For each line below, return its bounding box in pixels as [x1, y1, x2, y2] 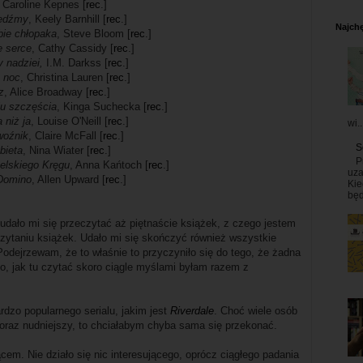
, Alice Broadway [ [4, 86, 89, 99]
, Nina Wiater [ [22, 144, 90, 157]
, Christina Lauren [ [19, 71, 109, 84]
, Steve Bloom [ [57, 28, 130, 41]
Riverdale [170, 305, 214, 318]
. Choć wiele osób [214, 305, 297, 318]
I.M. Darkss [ [43, 57, 108, 70]
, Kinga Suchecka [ [57, 100, 147, 113]
